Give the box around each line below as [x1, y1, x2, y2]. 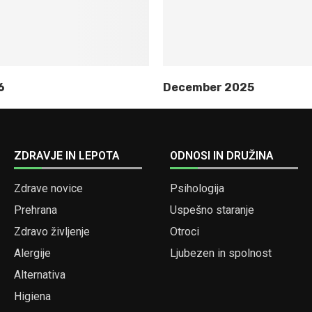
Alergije [13, 247, 51, 260]
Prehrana [13, 203, 57, 217]
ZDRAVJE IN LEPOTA [13, 149, 120, 162]
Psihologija [169, 182, 224, 195]
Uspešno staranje [169, 203, 254, 217]
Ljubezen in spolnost [169, 247, 272, 260]
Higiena [13, 290, 51, 303]
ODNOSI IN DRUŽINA [169, 149, 274, 162]
